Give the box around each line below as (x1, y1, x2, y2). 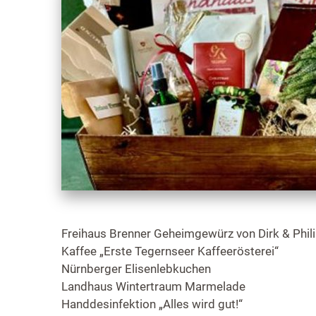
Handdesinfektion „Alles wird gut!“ (61, 297, 243, 312)
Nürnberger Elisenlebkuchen (61, 262, 211, 276)
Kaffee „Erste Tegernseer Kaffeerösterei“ (61, 244, 279, 259)
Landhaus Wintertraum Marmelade (61, 279, 245, 294)
